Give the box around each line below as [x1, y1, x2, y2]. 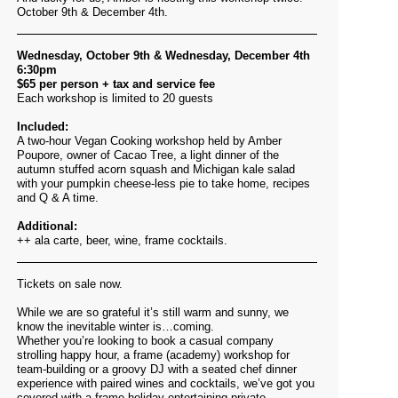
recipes [273, 177, 310, 190]
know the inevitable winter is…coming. [17, 320, 214, 333]
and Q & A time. [17, 191, 99, 204]
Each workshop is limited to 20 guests [17, 92, 213, 105]
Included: [17, 120, 68, 133]
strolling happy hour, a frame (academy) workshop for [17, 348, 290, 362]
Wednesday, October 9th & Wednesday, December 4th [17, 49, 310, 62]
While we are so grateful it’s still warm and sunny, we [17, 306, 289, 319]
